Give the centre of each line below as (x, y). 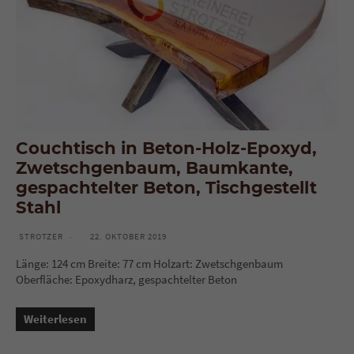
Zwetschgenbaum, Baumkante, (154, 167)
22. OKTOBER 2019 (128, 236)
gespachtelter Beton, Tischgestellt (166, 187)
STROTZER (41, 236)
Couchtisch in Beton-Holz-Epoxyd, (166, 147)
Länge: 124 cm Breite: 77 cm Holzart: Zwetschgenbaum (149, 263)
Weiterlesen (55, 318)
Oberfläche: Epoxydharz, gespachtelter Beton (126, 279)
